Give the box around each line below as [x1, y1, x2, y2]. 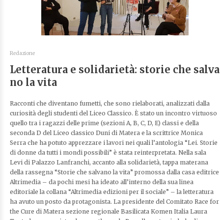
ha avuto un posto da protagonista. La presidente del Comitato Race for [10, 197, 219, 205]
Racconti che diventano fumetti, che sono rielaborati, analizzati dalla [10, 99, 210, 107]
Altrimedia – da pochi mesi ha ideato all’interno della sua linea [10, 178, 193, 186]
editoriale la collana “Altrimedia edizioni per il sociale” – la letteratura [10, 188, 214, 195]
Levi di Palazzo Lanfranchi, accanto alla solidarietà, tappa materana [10, 158, 208, 166]
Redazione [10, 50, 35, 56]
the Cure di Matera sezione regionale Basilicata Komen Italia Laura [10, 207, 207, 215]
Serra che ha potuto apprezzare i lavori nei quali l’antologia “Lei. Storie [10, 138, 218, 146]
